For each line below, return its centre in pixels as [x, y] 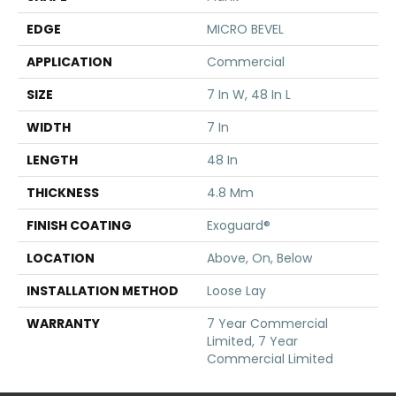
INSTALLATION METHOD [103, 290]
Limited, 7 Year [252, 341]
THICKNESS [63, 192]
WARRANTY [63, 323]
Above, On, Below [259, 258]
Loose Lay [236, 290]
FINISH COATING [79, 225]
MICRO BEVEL [245, 29]
